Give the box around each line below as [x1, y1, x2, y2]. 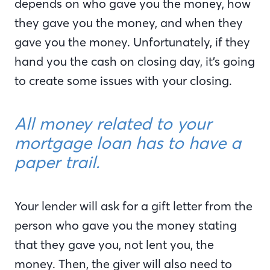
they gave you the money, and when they [14, 15, 243, 31]
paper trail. [14, 152, 100, 174]
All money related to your [14, 113, 212, 135]
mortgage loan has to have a [14, 133, 241, 154]
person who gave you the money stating [14, 218, 237, 233]
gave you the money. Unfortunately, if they [14, 34, 250, 50]
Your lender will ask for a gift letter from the [14, 198, 253, 214]
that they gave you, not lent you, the [14, 237, 214, 253]
